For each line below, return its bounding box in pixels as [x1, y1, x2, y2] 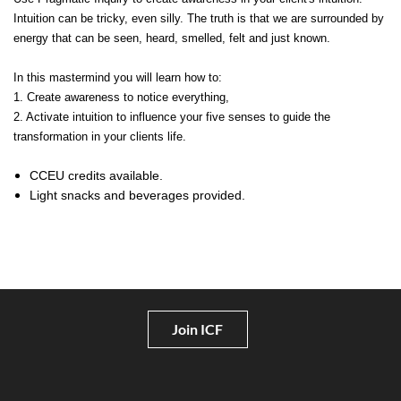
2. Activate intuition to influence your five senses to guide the [13, 110, 330, 124]
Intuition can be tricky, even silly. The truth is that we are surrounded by [13, 12, 384, 26]
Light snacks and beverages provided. [30, 188, 249, 203]
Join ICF [172, 320, 223, 338]
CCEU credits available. [30, 168, 163, 183]
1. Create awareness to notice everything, [13, 90, 229, 105]
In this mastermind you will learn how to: [13, 71, 222, 85]
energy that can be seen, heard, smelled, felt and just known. [13, 31, 330, 46]
